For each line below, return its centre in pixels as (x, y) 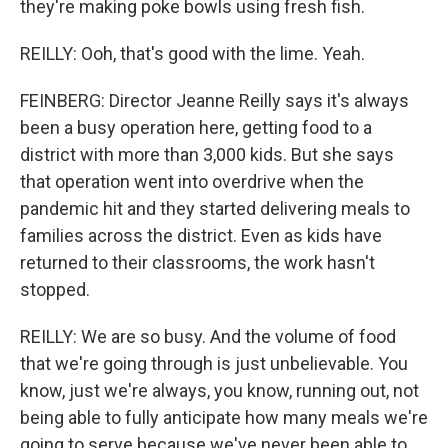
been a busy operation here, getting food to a (196, 127)
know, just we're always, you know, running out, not (219, 390)
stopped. (55, 289)
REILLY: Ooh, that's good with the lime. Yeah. (192, 53)
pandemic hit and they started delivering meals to (215, 208)
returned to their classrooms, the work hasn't (197, 262)
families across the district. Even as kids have (201, 235)
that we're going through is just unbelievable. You (214, 363)
